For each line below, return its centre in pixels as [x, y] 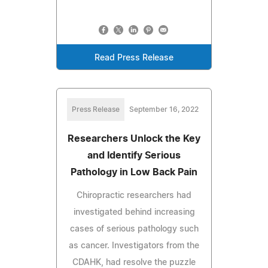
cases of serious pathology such [134, 229]
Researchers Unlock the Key [134, 138]
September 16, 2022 [164, 109]
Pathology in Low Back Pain [134, 172]
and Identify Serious [134, 155]
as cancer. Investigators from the [134, 246]
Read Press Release [134, 58]
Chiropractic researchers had [134, 195]
